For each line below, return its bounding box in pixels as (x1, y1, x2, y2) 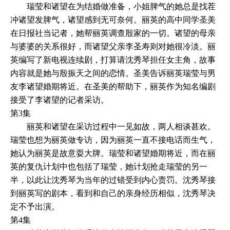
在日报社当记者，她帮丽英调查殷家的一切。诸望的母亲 (10, 28, 216, 37)
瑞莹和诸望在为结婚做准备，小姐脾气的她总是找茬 (10, 2, 216, 11)
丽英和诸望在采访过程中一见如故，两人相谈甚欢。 (10, 122, 216, 131)
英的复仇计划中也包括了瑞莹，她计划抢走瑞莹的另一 (10, 162, 207, 171)
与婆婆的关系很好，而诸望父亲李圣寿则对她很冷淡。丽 (10, 42, 216, 51)
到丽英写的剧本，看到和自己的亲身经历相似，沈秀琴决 (10, 188, 216, 198)
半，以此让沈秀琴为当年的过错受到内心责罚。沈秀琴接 (10, 175, 216, 184)
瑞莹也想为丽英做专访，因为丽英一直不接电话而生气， (10, 135, 216, 144)
